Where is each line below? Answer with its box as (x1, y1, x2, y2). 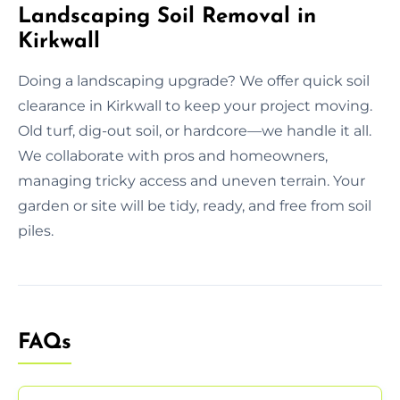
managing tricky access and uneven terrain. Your (18, 171, 365, 189)
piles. (18, 221, 54, 239)
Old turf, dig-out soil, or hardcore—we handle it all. (18, 121, 371, 139)
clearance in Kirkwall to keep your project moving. (18, 96, 372, 114)
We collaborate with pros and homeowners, (18, 146, 328, 164)
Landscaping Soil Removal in (18, 5, 316, 28)
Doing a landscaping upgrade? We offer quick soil (18, 71, 370, 89)
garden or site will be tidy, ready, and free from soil (18, 196, 371, 214)
